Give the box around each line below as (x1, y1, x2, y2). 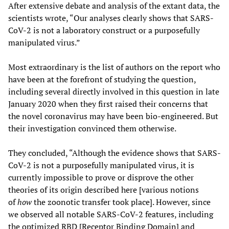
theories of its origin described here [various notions (8, 184, 199, 195)
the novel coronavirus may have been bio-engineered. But (8, 110, 218, 122)
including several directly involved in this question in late (8, 85, 219, 97)
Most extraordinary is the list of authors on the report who (8, 61, 220, 73)
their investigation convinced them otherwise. (8, 122, 176, 134)
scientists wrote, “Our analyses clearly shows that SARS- (8, 12, 214, 24)
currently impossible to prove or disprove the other (8, 171, 194, 183)
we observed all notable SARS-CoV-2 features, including (8, 208, 213, 220)
